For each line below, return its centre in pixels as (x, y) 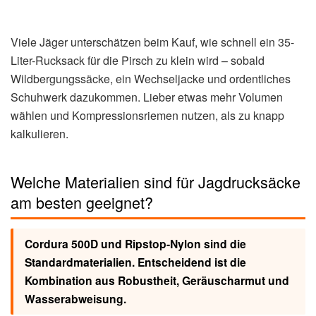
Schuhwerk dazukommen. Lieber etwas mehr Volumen (147, 97)
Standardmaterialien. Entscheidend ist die (135, 262)
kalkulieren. (39, 134)
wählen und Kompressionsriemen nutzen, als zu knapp (147, 116)
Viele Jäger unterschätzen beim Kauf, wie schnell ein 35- (152, 42)
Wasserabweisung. (75, 299)
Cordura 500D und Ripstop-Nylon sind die (135, 244)
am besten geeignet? (82, 202)
